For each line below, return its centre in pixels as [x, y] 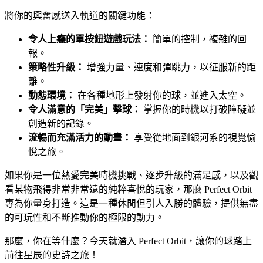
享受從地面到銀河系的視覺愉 [194, 137]
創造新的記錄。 [61, 123]
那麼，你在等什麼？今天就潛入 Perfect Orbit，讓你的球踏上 [128, 241]
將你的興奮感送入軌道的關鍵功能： [80, 15]
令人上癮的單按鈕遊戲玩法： [89, 39]
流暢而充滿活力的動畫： [80, 137]
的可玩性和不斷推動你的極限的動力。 [85, 217]
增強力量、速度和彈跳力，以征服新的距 [170, 67]
